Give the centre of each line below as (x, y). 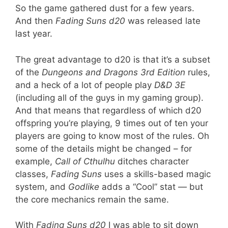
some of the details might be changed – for (104, 148)
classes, (33, 174)
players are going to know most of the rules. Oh (112, 136)
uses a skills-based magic (156, 174)
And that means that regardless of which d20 (108, 110)
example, (35, 161)
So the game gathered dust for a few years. (105, 8)
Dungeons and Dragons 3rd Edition (113, 72)
